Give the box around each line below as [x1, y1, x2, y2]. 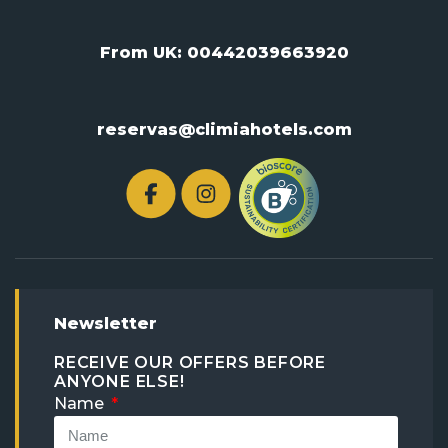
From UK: [99, 42, 187, 62]
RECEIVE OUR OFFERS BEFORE [54, 352, 327, 372]
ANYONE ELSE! [54, 371, 185, 391]
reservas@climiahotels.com [96, 119, 352, 139]
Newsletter [54, 313, 157, 333]
